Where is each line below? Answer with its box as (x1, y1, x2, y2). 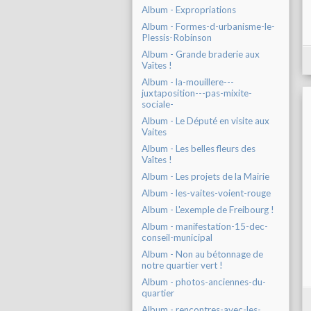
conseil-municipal (142, 232, 212, 244)
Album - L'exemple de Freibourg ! (142, 204, 274, 216)
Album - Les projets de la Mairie (142, 171, 269, 183)
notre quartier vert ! (142, 260, 223, 271)
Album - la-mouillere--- (142, 76, 234, 88)
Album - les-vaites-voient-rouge (142, 187, 271, 199)
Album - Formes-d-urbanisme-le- (142, 21, 275, 33)
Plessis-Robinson (142, 32, 212, 44)
